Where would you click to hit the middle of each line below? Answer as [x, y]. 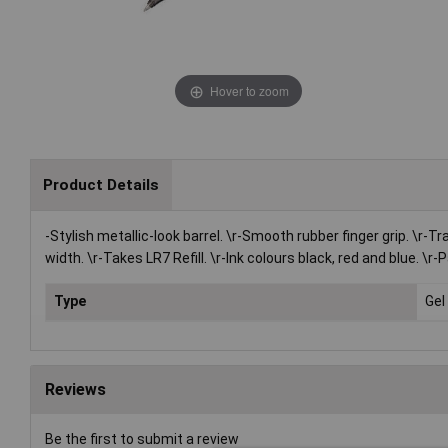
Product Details [100, 184]
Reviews [75, 390]
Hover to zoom [249, 90]
